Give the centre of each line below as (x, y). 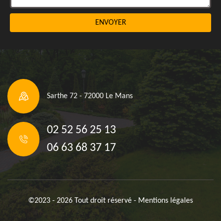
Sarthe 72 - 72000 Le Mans (90, 96)
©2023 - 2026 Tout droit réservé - (83, 201)
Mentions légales (166, 201)
